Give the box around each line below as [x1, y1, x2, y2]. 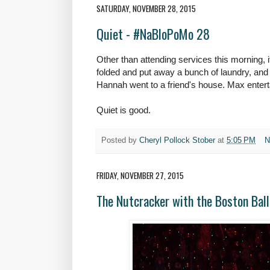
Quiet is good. [96, 105, 151, 116]
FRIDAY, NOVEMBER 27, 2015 [96, 168, 184, 181]
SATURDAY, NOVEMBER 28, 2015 [96, 1, 196, 14]
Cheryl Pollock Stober [139, 136, 215, 145]
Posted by [101, 136, 139, 145]
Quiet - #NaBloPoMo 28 [96, 24, 210, 44]
